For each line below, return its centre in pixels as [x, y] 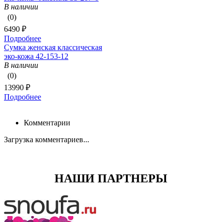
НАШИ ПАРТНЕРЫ [111, 179]
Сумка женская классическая [53, 48]
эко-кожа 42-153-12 [36, 56]
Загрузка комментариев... [47, 140]
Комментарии [47, 123]
